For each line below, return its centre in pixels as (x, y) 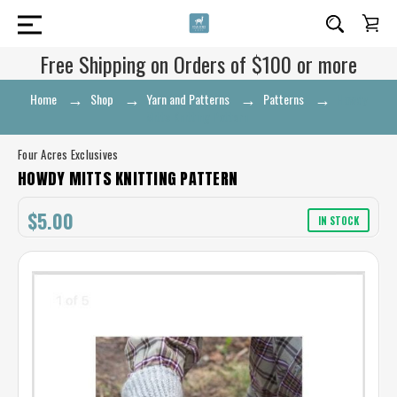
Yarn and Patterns (188, 99)
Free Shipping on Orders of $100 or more (198, 64)
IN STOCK (339, 220)
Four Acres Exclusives (68, 154)
